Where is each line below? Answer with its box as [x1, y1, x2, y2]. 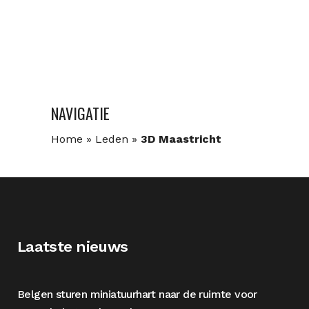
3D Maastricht [141, 132, 221, 146]
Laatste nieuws [17, 238, 128, 255]
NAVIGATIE [51, 102, 110, 124]
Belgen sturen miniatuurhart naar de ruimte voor [17, 288, 257, 301]
